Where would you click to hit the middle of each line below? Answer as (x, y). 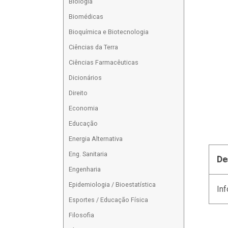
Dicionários (85, 78)
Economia (84, 108)
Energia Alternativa (96, 139)
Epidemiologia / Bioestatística (112, 185)
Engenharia (85, 169)
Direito (78, 93)
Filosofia (82, 215)
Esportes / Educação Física (109, 200)
